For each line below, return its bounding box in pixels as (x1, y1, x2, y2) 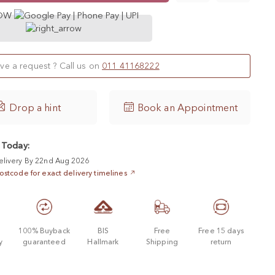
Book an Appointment (137, 101, 238, 114)
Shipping (145, 237, 179, 246)
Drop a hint (9, 101, 61, 114)
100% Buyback (18, 226, 70, 235)
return (210, 237, 232, 246)
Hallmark (87, 237, 119, 246)
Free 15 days (198, 226, 244, 235)
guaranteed (23, 237, 66, 246)
